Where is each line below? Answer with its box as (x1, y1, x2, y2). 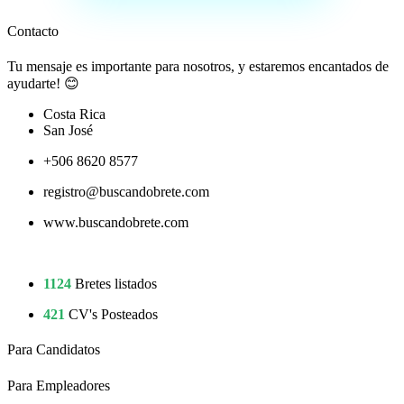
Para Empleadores (7, 377, 110, 393)
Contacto (7, 23, 59, 39)
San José (43, 123, 93, 139)
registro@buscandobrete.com (43, 184, 209, 200)
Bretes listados (75, 276, 157, 292)
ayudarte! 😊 (7, 76, 79, 92)
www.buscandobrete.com (43, 215, 188, 231)
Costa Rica (43, 106, 106, 123)
